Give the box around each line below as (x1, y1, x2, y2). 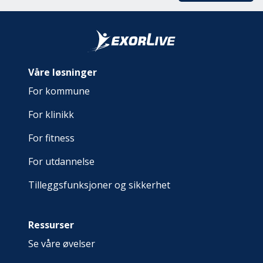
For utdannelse (28, 155, 95, 168)
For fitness (28, 131, 75, 144)
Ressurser (28, 218, 74, 231)
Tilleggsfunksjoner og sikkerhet (28, 178, 170, 191)
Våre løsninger (28, 66, 97, 79)
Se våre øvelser (28, 237, 95, 250)
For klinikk (28, 108, 74, 121)
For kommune (28, 85, 90, 97)
